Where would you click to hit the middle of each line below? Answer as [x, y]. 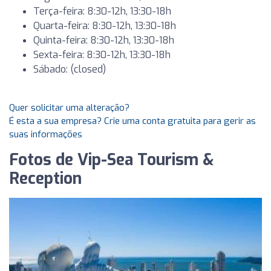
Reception [45, 179]
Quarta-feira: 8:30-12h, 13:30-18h [105, 26]
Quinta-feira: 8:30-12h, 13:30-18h [104, 40]
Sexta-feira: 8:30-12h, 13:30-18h [102, 55]
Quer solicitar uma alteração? [69, 108]
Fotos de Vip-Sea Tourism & [112, 160]
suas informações [46, 134]
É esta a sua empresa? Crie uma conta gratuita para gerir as [132, 121]
